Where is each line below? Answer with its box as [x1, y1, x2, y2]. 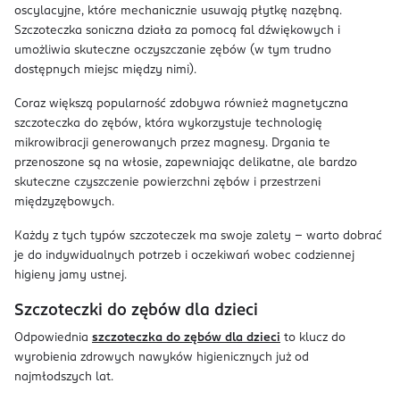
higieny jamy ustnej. [14, 270, 127, 281]
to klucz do [280, 332, 346, 344]
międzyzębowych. [14, 196, 114, 208]
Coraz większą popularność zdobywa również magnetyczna [14, 98, 348, 110]
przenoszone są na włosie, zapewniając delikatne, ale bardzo [14, 157, 357, 169]
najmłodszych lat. [14, 371, 113, 383]
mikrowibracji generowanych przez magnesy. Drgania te [14, 137, 330, 149]
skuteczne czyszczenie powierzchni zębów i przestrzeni [14, 177, 321, 188]
